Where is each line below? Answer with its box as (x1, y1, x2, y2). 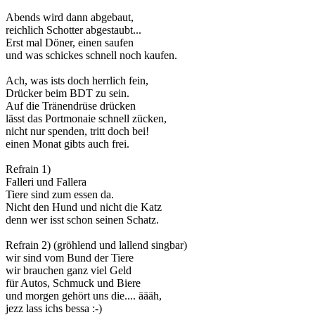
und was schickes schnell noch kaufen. (6, 49, 177, 61)
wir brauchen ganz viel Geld (6, 264, 131, 276)
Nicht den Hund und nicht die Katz (6, 200, 162, 213)
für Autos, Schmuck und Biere (6, 276, 141, 289)
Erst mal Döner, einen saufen (6, 36, 134, 49)
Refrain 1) (6, 162, 51, 175)
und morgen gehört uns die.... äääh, (6, 289, 162, 302)
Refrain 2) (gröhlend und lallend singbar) (6, 238, 187, 251)
